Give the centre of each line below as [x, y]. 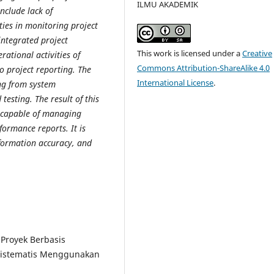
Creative [257, 53]
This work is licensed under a [190, 53]
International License [176, 82]
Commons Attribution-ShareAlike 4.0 [204, 68]
